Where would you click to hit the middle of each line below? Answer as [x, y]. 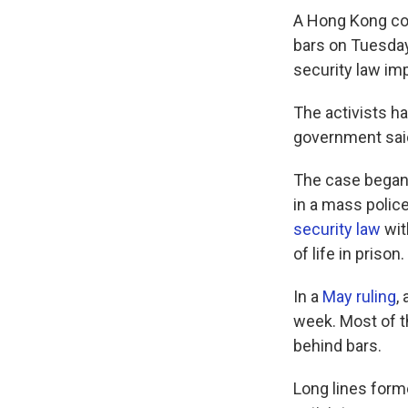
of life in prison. [349, 253]
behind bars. [337, 345]
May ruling [359, 296]
